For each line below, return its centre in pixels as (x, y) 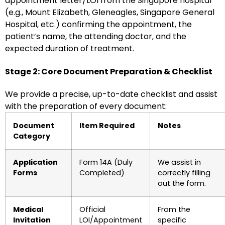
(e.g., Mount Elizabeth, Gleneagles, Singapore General (110, 12)
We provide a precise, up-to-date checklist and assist (111, 94)
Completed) (102, 173)
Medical (28, 209)
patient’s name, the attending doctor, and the (96, 36)
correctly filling (184, 173)
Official (92, 209)
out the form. (182, 183)
